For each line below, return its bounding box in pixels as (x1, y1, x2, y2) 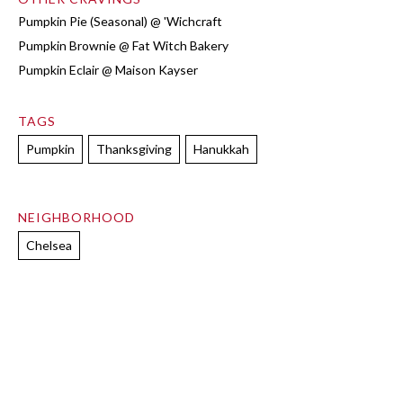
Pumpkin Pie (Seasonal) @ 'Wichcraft (18, 13, 222, 29)
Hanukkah (193, 140, 249, 157)
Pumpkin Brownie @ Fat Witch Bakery (18, 37, 228, 53)
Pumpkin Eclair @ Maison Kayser (18, 61, 198, 77)
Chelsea (26, 237, 72, 253)
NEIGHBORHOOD (18, 209, 135, 225)
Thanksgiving (96, 140, 172, 157)
